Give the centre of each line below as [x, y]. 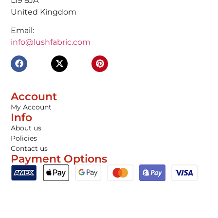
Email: [23, 31]
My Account [31, 107]
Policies [24, 138]
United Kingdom [44, 12]
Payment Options [59, 159]
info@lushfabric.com [51, 42]
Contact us [29, 148]
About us [26, 128]
